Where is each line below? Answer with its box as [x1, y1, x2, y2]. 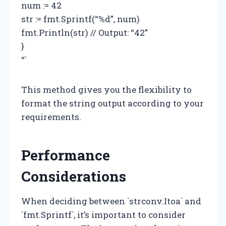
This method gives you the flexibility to [21, 83, 192, 95]
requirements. [21, 110, 81, 123]
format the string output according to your [21, 97, 204, 109]
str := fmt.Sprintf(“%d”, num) [21, 13, 140, 25]
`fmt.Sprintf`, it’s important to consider [21, 208, 186, 220]
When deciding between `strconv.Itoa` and [21, 195, 201, 207]
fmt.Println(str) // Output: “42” [21, 26, 148, 38]
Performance [21, 145, 110, 164]
